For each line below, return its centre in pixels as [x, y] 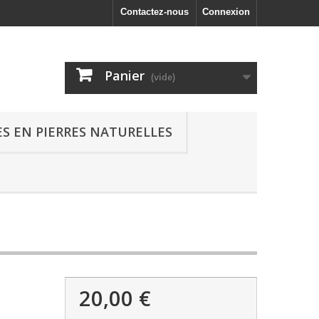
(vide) [163, 77]
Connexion [226, 12]
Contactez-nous [155, 12]
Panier [125, 75]
